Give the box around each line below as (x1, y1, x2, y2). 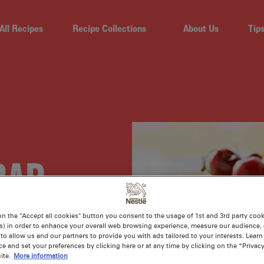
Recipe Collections (72, 23, 146, 34)
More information (14, 252, 68, 260)
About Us (183, 23, 219, 34)
